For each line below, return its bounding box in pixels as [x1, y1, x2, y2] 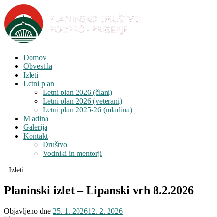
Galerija [23, 123, 47, 131]
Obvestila [23, 62, 52, 70]
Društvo [43, 140, 67, 149]
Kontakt [23, 132, 48, 140]
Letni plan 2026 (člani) [43, 88, 112, 96]
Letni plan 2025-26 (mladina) [43, 106, 132, 114]
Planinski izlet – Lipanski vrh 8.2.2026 [4, 184, 194, 197]
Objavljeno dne [4, 206, 53, 215]
